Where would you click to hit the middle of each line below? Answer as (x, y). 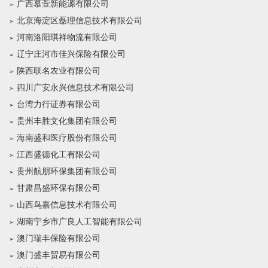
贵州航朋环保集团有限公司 (67, 171)
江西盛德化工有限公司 (59, 155)
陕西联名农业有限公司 (59, 71)
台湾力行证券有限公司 (59, 104)
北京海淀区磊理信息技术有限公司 (80, 21)
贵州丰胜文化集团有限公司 (67, 121)
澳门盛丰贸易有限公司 (59, 255)
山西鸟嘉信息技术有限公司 (67, 205)
